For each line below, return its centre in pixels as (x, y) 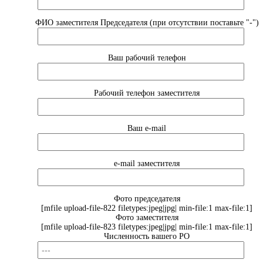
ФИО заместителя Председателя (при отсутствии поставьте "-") (147, 23)
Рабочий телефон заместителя (147, 93)
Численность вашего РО (147, 236)
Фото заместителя (147, 218)
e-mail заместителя (147, 163)
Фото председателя (147, 199)
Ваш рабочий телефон (147, 58)
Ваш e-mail (147, 128)
